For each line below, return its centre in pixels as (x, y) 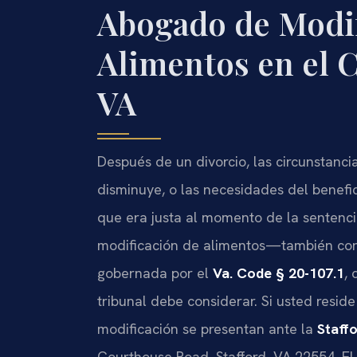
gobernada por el (155, 273)
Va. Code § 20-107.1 (279, 273)
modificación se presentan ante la (207, 329)
